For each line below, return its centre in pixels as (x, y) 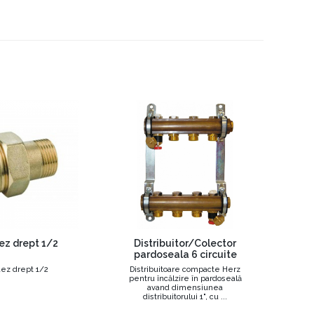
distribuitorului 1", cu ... (185, 297)
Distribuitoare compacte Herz (185, 269)
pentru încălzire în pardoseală (185, 279)
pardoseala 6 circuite (185, 254)
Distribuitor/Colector (185, 243)
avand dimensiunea (185, 288)
